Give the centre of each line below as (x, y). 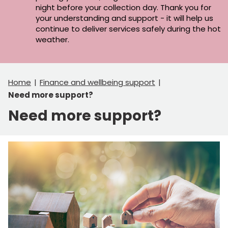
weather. (53, 39)
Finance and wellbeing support (97, 82)
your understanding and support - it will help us (124, 18)
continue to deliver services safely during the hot (128, 28)
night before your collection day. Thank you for (123, 7)
